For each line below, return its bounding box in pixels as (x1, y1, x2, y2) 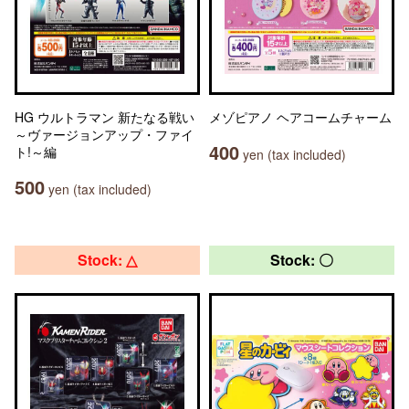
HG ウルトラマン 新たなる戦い (15, 108, 194, 126)
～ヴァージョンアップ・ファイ (15, 125, 194, 143)
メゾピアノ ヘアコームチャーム (209, 108, 392, 126)
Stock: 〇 (270, 249, 333, 270)
